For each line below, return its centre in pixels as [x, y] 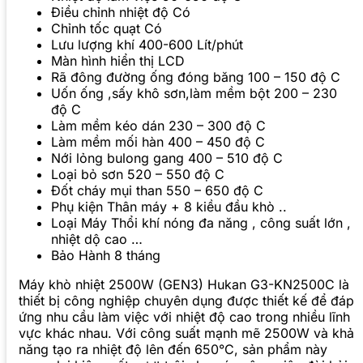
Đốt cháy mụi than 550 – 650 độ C [157, 191]
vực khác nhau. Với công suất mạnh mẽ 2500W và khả [186, 333]
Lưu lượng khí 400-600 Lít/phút [147, 45]
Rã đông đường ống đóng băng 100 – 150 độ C [196, 77]
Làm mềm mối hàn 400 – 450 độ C [158, 142]
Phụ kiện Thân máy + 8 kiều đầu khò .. [169, 207]
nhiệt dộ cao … [97, 239]
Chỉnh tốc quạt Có [107, 29]
